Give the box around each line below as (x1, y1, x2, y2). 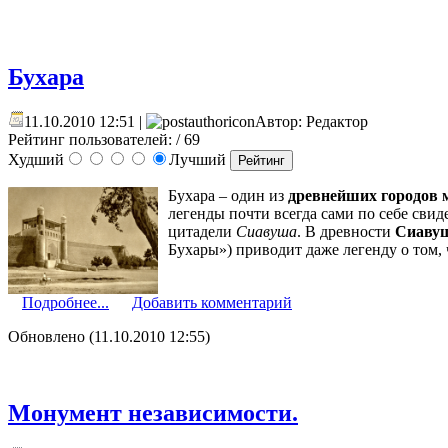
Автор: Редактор (255, 112, 368, 130)
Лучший (169, 150, 230, 168)
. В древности (297, 222, 395, 240)
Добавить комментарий (132, 293, 292, 311)
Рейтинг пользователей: (8, 130, 172, 148)
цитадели (168, 222, 236, 240)
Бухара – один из (168, 186, 288, 204)
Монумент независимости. (8, 399, 298, 426)
